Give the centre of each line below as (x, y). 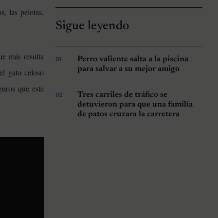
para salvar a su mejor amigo (129, 69)
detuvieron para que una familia (135, 105)
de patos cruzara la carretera (129, 115)
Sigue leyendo (92, 27)
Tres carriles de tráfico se (123, 95)
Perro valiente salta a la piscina (133, 60)
